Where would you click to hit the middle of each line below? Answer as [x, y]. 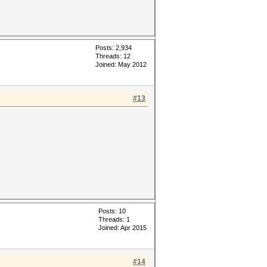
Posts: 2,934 [114, 48]
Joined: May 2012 [121, 64]
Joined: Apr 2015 [122, 228]
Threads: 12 [113, 56]
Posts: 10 [112, 211]
